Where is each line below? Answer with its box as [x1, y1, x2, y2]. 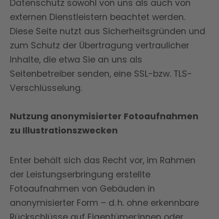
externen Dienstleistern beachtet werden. [10, 11, 185, 23]
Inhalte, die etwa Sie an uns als [10, 54, 142, 66]
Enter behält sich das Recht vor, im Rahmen [10, 154, 196, 166]
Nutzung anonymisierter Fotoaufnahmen [10, 110, 198, 122]
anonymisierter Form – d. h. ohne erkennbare [10, 197, 199, 209]
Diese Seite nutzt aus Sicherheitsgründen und [10, 25, 205, 37]
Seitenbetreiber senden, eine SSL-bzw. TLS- [10, 68, 192, 80]
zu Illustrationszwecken [10, 125, 118, 136]
